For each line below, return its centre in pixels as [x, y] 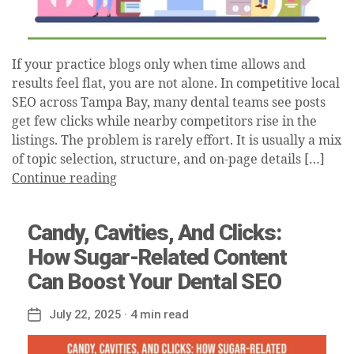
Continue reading [64, 178]
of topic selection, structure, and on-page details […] [168, 159]
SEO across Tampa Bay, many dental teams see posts [169, 102]
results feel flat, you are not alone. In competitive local [176, 83]
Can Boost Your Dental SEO [154, 281]
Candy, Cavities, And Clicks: [154, 232]
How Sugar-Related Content [157, 257]
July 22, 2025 [85, 314]
